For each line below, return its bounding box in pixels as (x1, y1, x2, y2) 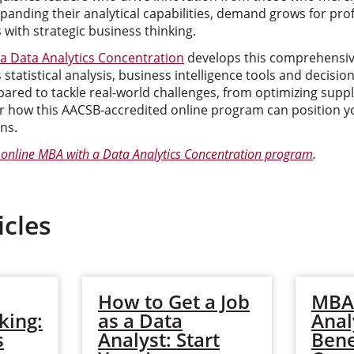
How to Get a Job (98, 288, 250, 314)
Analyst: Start (98, 326, 220, 352)
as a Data (98, 307, 183, 333)
